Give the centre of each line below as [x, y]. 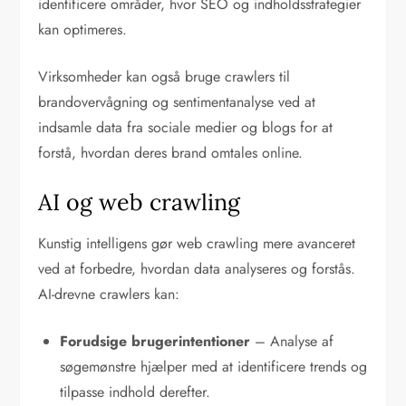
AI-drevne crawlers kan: [109, 295]
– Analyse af [292, 342]
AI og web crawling [140, 203]
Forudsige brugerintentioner [155, 342]
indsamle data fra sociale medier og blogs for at [186, 128]
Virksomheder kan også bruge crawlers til [164, 77]
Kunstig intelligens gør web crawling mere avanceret [197, 244]
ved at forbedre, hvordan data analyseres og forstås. [197, 269]
